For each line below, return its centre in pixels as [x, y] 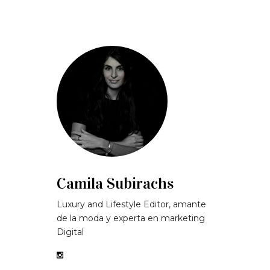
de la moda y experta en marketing [131, 218]
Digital [70, 232]
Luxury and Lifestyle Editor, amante [131, 205]
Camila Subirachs [115, 184]
